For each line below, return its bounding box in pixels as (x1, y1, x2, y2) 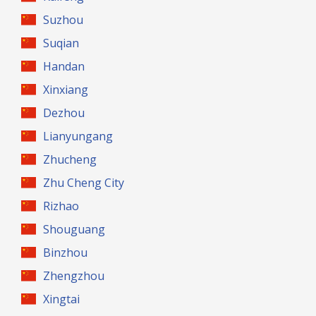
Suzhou (43, 12, 84, 28)
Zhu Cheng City (43, 175, 125, 190)
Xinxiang (43, 82, 89, 97)
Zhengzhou (43, 268, 105, 284)
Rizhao (43, 198, 80, 214)
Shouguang (43, 221, 106, 237)
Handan (43, 59, 85, 74)
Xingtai (43, 291, 80, 307)
